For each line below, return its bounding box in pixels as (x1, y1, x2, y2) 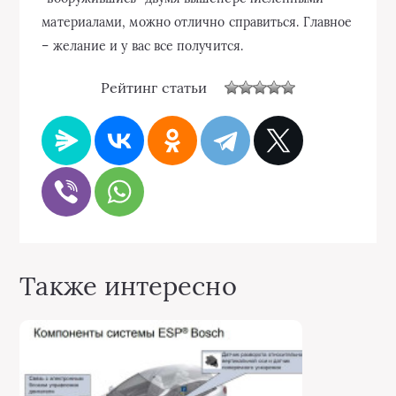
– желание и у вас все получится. (42, 38, 243, 54)
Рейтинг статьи (100, 78, 208, 96)
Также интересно (19, 270, 237, 302)
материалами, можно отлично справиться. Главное (42, 14, 353, 30)
